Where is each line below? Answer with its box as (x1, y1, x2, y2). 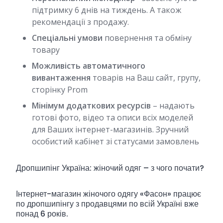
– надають (151, 100, 195, 111)
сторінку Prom (32, 84, 88, 95)
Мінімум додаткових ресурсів (32, 100, 151, 111)
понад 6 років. (16, 208, 68, 220)
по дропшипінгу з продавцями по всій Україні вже (16, 198, 199, 210)
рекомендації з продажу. (32, 16, 129, 27)
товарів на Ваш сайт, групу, (91, 72, 201, 83)
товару (32, 44, 60, 55)
